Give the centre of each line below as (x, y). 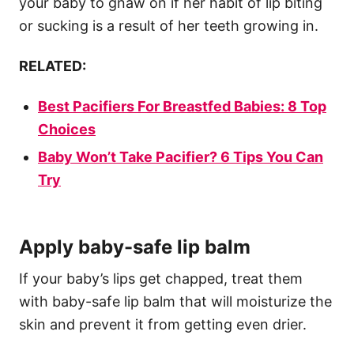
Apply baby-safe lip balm (135, 247)
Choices (67, 130)
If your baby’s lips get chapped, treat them (161, 279)
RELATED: (53, 66)
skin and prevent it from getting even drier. (163, 325)
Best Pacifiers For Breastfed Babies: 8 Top (182, 107)
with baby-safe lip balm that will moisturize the (175, 302)
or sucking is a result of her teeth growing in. (169, 26)
